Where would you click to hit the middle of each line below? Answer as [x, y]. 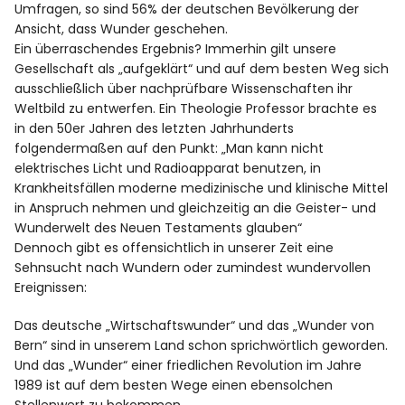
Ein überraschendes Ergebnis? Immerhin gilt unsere [176, 48]
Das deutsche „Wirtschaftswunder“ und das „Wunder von [195, 325]
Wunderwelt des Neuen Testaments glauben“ [159, 227]
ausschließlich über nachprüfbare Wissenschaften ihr [184, 88]
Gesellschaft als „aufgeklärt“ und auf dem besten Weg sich [202, 68]
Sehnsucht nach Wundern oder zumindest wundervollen [193, 267]
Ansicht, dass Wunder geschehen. [122, 28]
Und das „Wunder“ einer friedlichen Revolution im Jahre [188, 365]
